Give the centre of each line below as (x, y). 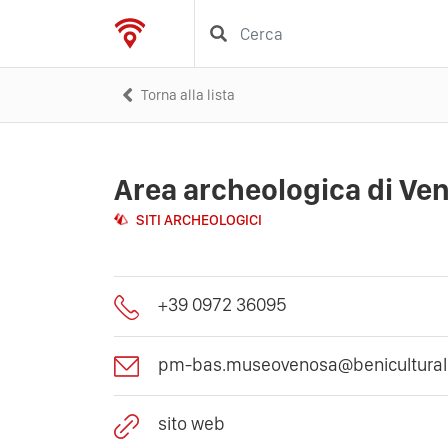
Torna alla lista (188, 94)
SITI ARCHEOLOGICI (199, 220)
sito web (191, 424)
